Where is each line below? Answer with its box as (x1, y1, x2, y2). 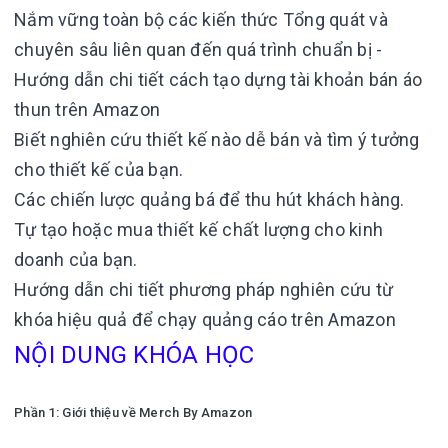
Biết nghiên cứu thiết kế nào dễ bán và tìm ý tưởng (14, 129, 420, 150)
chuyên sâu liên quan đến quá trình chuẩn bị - (14, 39, 383, 60)
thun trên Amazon (14, 99, 160, 120)
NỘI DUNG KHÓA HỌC (14, 341, 255, 369)
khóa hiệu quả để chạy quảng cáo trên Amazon (14, 309, 396, 330)
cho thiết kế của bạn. (14, 159, 196, 180)
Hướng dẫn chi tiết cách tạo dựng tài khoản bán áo (14, 69, 423, 90)
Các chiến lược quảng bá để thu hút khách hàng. (14, 189, 409, 210)
